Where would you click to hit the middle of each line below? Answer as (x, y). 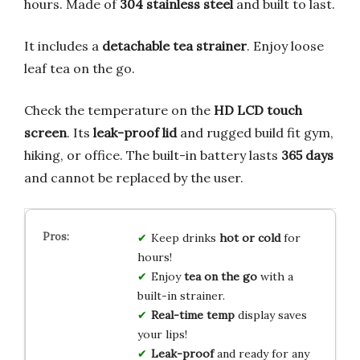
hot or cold (250, 238)
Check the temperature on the (119, 110)
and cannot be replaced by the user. (134, 178)
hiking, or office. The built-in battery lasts (153, 155)
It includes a (63, 46)
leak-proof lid (135, 133)
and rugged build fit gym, (255, 133)
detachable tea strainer (174, 46)
